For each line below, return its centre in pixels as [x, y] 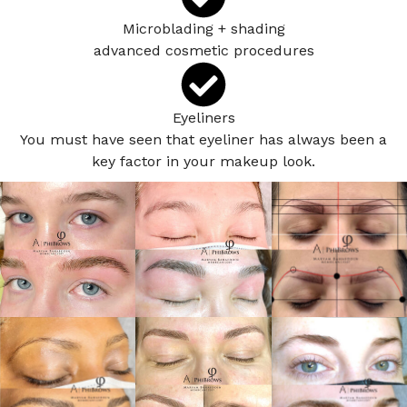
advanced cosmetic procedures [203, 50]
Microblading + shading [203, 28]
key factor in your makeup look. [203, 161]
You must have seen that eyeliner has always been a [203, 139]
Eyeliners [203, 117]
